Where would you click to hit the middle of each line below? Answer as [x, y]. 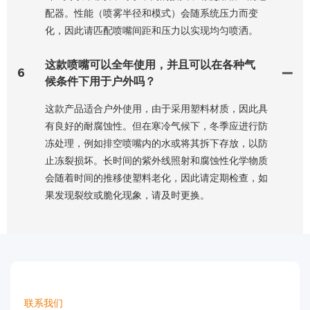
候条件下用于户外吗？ [100, 81]
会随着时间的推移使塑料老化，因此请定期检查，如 [156, 177]
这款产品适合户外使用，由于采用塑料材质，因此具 [156, 108]
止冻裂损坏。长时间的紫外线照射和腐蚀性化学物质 [156, 160]
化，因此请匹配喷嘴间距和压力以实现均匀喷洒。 [152, 30]
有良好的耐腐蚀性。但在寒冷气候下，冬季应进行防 [156, 126]
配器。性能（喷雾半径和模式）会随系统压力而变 [152, 13]
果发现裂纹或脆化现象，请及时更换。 [127, 195]
